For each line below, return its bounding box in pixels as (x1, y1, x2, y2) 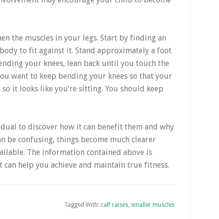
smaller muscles (131, 201, 175, 208)
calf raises (101, 201, 128, 208)
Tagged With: (64, 201, 101, 208)
